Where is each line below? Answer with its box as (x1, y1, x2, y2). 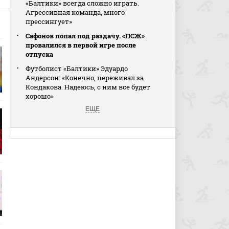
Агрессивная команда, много (26, 8, 125, 17)
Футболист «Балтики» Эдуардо (26, 64, 128, 73)
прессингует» (26, 17, 73, 26)
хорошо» (26, 91, 54, 101)
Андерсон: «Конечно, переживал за (26, 73, 144, 82)
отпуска (26, 50, 54, 59)
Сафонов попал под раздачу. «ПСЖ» (26, 31, 145, 40)
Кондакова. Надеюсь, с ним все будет (26, 82, 151, 91)
